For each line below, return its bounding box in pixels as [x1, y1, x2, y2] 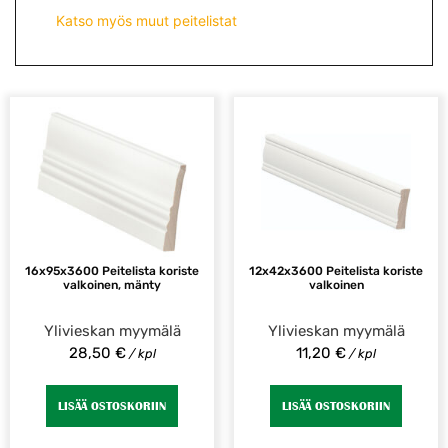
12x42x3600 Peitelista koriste [249, 263, 423, 278]
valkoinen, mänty [63, 277, 161, 292]
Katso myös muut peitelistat [56, 12, 237, 30]
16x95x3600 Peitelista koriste [25, 263, 199, 278]
